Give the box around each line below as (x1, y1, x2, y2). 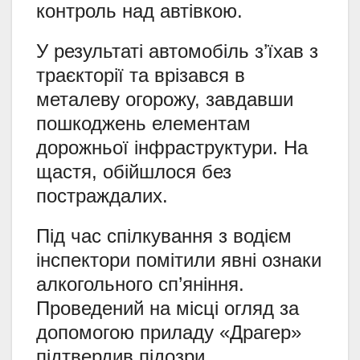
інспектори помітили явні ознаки (36, 248, 321, 271)
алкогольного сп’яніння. (36, 272, 244, 295)
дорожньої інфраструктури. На (36, 136, 308, 158)
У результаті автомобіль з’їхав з (36, 39, 318, 62)
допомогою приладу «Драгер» (36, 321, 301, 343)
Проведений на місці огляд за (36, 297, 299, 319)
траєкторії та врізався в (36, 63, 245, 86)
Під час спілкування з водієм (36, 224, 292, 247)
